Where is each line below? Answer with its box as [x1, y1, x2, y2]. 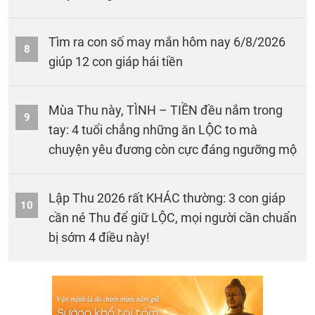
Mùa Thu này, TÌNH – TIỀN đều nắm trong [49, 103, 283, 117]
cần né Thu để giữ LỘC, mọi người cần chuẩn [49, 210, 297, 225]
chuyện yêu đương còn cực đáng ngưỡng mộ [49, 142, 297, 157]
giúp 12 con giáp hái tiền [49, 54, 183, 69]
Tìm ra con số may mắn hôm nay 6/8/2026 [49, 34, 285, 49]
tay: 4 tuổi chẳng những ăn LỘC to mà [49, 122, 257, 137]
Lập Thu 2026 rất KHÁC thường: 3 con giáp [49, 191, 285, 205]
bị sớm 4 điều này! [49, 230, 150, 245]
